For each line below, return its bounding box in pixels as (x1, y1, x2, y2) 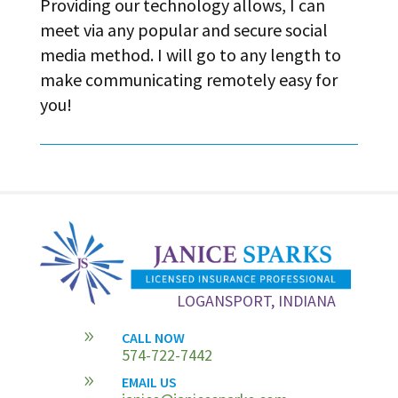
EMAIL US (121, 372, 177, 391)
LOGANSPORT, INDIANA (177, 290, 337, 311)
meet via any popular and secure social (39, 18, 328, 41)
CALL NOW (121, 328, 185, 346)
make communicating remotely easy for (39, 68, 338, 91)
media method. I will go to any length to (39, 43, 341, 66)
